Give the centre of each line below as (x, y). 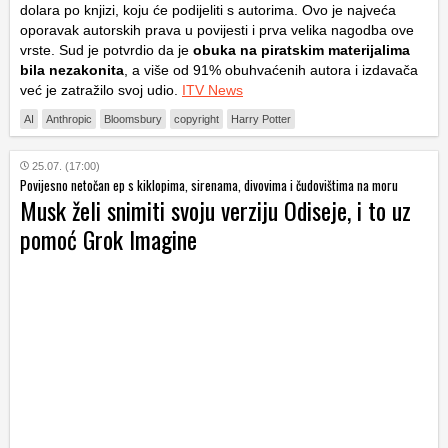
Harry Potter (261, 118)
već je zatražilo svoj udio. (101, 89)
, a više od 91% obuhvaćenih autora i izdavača (271, 69)
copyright (196, 118)
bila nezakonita (72, 69)
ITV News (212, 89)
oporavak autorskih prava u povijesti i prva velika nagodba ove (217, 29)
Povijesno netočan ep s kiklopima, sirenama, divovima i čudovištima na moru (209, 184)
